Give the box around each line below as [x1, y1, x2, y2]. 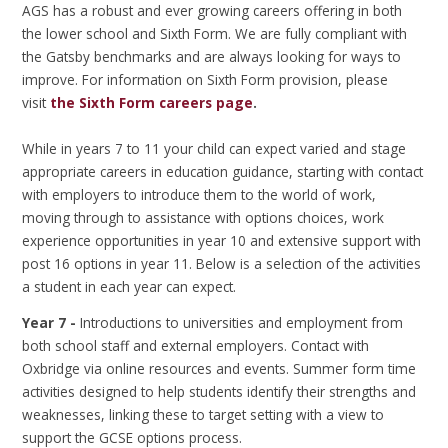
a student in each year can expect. [22, 276, 237, 296]
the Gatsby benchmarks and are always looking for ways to [22, 46, 402, 66]
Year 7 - [22, 313, 77, 333]
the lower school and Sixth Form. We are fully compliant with [22, 23, 408, 43]
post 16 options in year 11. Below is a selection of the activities [22, 253, 422, 273]
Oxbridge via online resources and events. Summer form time [22, 359, 417, 379]
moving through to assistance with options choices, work [22, 207, 385, 227]
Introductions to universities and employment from [76, 313, 404, 333]
